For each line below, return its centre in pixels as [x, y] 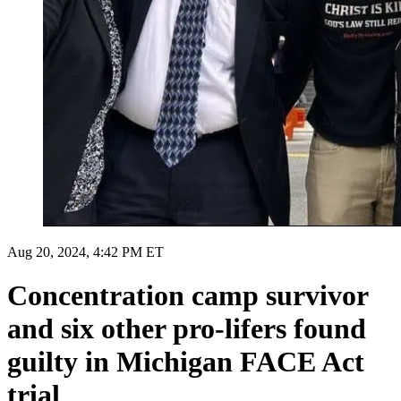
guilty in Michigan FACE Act [186, 362]
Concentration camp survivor [188, 296]
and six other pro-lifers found [187, 329]
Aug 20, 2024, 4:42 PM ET [85, 252]
